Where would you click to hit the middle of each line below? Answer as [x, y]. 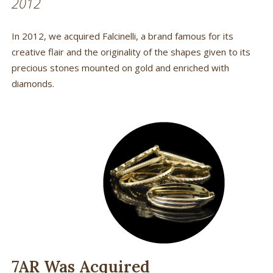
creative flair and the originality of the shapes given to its [131, 51]
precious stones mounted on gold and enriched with [120, 67]
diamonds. [33, 83]
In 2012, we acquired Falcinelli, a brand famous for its [122, 36]
